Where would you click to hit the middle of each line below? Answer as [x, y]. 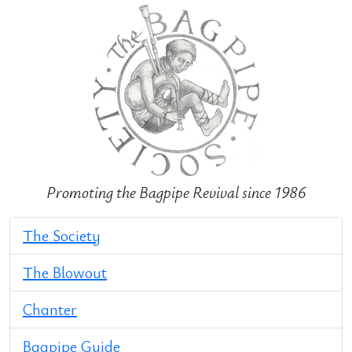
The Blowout [65, 272]
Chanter [50, 309]
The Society [62, 235]
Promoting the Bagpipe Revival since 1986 [176, 192]
